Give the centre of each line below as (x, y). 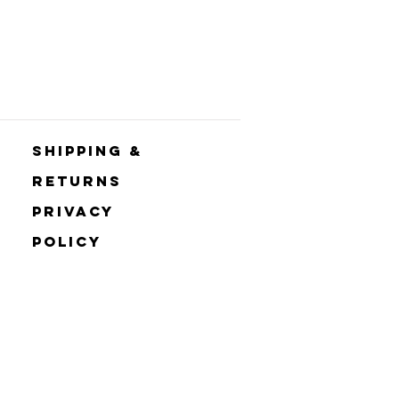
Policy (67, 241)
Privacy (73, 211)
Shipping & (87, 150)
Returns (77, 180)
